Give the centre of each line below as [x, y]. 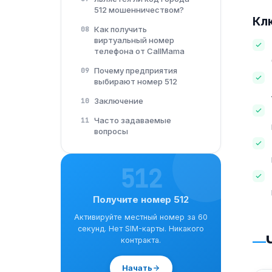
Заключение [119, 101]
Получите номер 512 [141, 199]
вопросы [111, 131]
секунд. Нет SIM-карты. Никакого [141, 229]
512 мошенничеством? [139, 10]
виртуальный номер [134, 40]
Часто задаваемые [133, 120]
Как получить [121, 29]
